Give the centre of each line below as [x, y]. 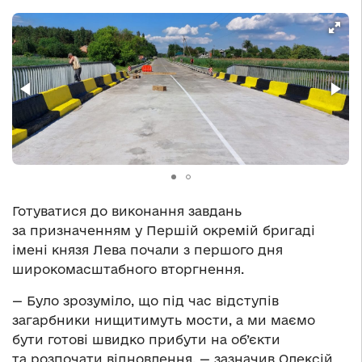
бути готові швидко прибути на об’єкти [146, 340]
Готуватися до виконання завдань [127, 211]
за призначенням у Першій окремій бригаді [164, 231]
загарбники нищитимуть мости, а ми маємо [164, 320]
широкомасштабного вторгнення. [128, 269]
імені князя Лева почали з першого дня [147, 250]
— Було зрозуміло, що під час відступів [145, 301]
